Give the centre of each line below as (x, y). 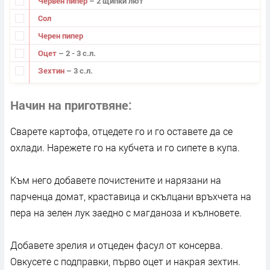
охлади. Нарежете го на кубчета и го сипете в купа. (125, 148)
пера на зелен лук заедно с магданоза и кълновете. (126, 213)
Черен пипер (60, 35)
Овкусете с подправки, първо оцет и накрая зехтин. (125, 262)
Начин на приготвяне (69, 105)
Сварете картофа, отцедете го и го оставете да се (121, 131)
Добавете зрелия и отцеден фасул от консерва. (117, 245)
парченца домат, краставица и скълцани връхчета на (131, 196)
